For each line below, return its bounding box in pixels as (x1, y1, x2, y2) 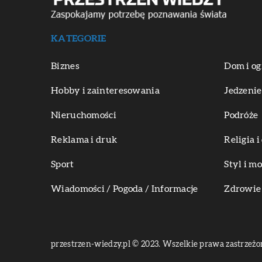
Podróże (224, 111, 258, 120)
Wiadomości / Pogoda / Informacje (51, 184, 198, 194)
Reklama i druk (51, 135, 118, 145)
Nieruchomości (51, 111, 116, 120)
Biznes (51, 61, 80, 71)
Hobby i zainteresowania (51, 86, 160, 96)
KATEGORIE (51, 34, 106, 44)
